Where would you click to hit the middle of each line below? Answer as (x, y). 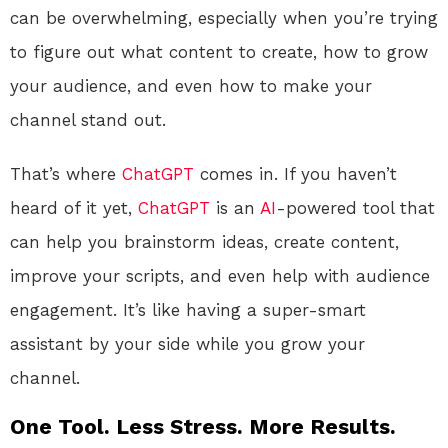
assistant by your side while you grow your (187, 344)
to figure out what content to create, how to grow (219, 52)
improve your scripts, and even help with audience (220, 276)
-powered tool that (355, 208)
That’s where (66, 174)
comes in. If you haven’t (295, 174)
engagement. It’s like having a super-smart (188, 310)
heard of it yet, (74, 208)
